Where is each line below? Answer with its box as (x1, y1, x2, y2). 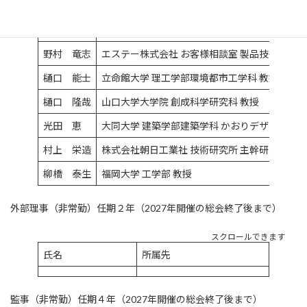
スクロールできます (211, 231, 286, 242)
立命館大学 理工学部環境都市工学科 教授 (101, 71, 278, 84)
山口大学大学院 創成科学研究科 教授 (101, 95, 259, 108)
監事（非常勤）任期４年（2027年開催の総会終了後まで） (10, 293, 262, 305)
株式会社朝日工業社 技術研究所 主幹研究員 (101, 143, 288, 156)
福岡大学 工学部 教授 (101, 167, 192, 180)
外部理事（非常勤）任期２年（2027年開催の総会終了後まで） (10, 201, 282, 214)
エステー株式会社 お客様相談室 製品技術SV (101, 47, 291, 60)
